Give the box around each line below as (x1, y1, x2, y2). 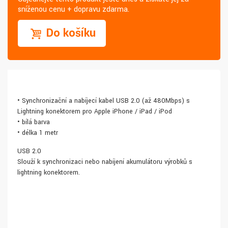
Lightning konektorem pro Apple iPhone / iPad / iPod (17, 107, 172, 117)
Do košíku (46, 25, 96, 42)
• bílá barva (17, 118, 50, 127)
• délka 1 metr (17, 128, 58, 138)
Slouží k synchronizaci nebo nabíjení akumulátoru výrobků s (17, 157, 192, 167)
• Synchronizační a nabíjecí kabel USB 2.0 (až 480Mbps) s (17, 96, 190, 106)
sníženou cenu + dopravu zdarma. (18, 4, 129, 15)
